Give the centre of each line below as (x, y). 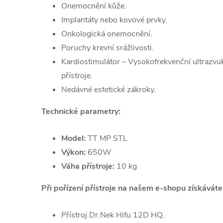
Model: (73, 139)
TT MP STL (107, 139)
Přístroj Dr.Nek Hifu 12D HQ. (113, 215)
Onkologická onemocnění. (107, 34)
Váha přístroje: (89, 167)
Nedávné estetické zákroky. (109, 90)
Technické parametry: (82, 112)
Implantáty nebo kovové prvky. (115, 20)
